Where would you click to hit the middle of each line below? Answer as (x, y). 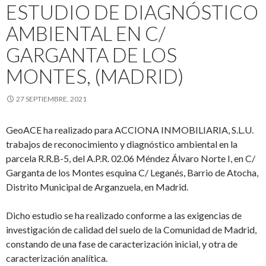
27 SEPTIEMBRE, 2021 (51, 99)
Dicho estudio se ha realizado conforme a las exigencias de (124, 215)
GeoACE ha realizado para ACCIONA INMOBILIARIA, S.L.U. (130, 130)
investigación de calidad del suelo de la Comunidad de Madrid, (131, 229)
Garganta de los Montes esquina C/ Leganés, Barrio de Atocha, (132, 172)
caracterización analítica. (57, 258)
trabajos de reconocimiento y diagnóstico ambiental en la (122, 144)
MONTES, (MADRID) (95, 76)
